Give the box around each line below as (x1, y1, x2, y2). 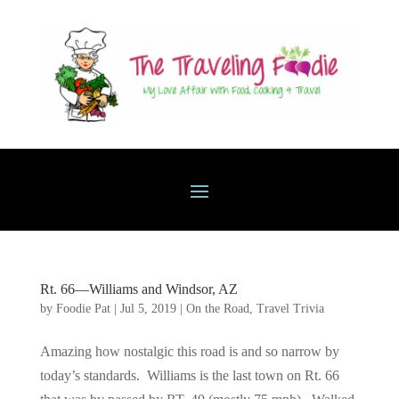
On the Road (185, 302, 249, 316)
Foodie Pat (55, 302, 110, 316)
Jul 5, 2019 (119, 302, 176, 316)
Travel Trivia (256, 302, 324, 316)
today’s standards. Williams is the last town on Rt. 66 (39, 368, 339, 384)
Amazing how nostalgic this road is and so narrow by (39, 344, 339, 360)
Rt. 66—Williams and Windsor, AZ (39, 281, 238, 297)
